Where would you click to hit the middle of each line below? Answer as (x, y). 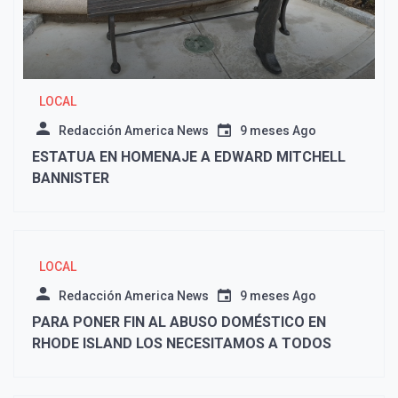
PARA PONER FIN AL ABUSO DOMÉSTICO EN (179, 322)
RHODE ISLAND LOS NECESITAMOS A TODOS (182, 344)
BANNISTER (71, 179)
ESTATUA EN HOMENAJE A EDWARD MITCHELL (123, 157)
